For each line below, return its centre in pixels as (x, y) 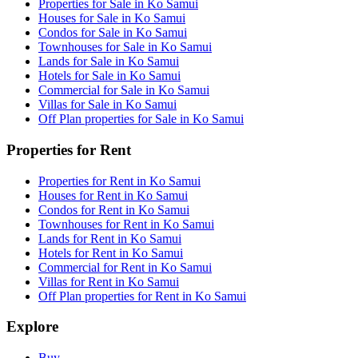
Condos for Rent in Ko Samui (114, 209)
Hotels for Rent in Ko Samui (111, 253)
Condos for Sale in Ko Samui (113, 33)
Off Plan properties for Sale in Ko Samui (141, 119)
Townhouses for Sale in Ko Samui (125, 47)
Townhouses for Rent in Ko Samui (126, 224)
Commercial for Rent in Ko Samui (125, 267)
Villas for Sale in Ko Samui (107, 105)
